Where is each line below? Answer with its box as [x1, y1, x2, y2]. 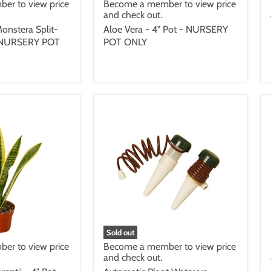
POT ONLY [103, 36, 147, 48]
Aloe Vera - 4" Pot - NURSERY [103, 23, 228, 35]
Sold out [106, 227, 134, 237]
